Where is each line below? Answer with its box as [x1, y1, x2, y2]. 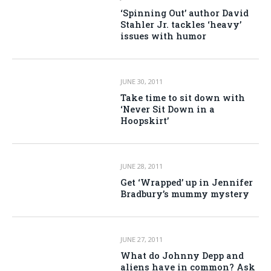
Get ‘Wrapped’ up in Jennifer [120, 177, 253, 188]
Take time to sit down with [120, 92, 246, 103]
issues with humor [120, 30, 207, 42]
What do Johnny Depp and [120, 250, 244, 261]
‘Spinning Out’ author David [120, 7, 249, 19]
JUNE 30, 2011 [120, 77, 163, 86]
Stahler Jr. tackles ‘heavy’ [120, 19, 242, 30]
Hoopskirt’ [120, 115, 169, 126]
